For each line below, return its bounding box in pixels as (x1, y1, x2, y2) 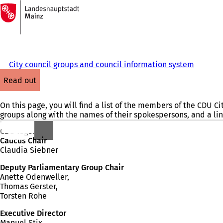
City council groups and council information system (8, 60, 194, 69)
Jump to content (5, 12, 64, 22)
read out (8, 75, 36, 85)
